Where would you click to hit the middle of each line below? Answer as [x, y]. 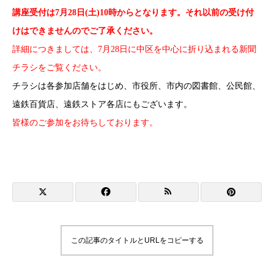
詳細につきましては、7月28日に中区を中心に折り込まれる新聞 [134, 49]
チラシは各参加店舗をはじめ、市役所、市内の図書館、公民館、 [136, 86]
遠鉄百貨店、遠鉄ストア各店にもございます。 [102, 104]
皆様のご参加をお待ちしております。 [85, 123]
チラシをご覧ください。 [59, 68]
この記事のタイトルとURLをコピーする [137, 240]
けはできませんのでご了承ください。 [85, 31]
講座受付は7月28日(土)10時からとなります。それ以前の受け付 [133, 13]
